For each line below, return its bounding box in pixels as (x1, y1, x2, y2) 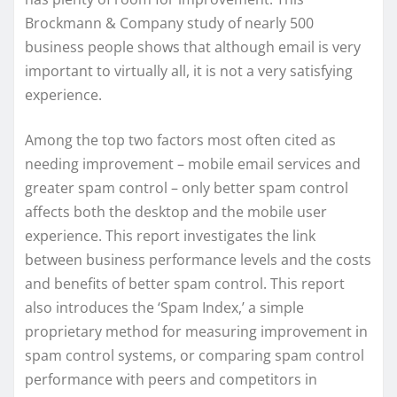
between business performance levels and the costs (25, 250, 371, 270)
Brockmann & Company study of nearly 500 (25, 13, 314, 34)
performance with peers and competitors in (25, 370, 317, 390)
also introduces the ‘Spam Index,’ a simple (25, 298, 304, 318)
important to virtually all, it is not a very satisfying (25, 61, 353, 82)
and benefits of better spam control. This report (25, 274, 345, 294)
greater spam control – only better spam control (25, 178, 348, 198)
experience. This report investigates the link (25, 226, 315, 246)
